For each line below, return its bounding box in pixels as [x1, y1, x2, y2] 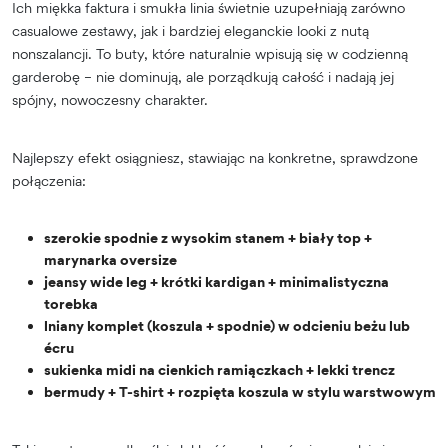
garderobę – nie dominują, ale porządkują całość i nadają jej [12, 67, 394, 85]
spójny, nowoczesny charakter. [12, 90, 208, 108]
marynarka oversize [44, 250, 177, 268]
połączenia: [12, 171, 86, 189]
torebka [44, 294, 98, 312]
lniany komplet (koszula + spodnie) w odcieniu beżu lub [44, 316, 410, 334]
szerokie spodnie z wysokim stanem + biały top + [44, 228, 372, 246]
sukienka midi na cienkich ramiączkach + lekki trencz [44, 360, 395, 378]
